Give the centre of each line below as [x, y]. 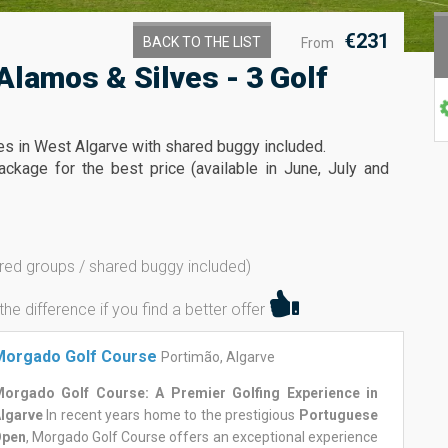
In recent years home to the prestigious [170, 415]
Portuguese [338, 415]
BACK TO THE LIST [202, 42]
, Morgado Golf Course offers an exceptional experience [201, 437]
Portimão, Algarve [217, 357]
